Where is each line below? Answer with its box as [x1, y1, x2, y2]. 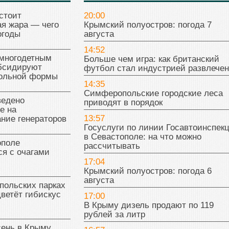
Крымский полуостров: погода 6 [83, 166, 212, 176]
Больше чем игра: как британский [83, 54, 219, 64]
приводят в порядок [83, 98, 163, 108]
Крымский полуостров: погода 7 [83, 20, 212, 30]
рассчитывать [83, 141, 140, 151]
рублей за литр [83, 210, 145, 220]
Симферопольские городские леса [83, 88, 223, 99]
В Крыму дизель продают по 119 [83, 200, 214, 211]
